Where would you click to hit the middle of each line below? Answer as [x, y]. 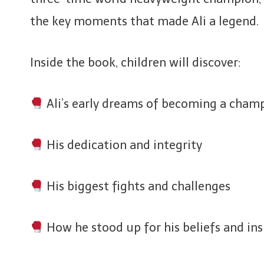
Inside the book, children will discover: [135, 62]
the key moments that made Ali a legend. [144, 21]
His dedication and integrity [123, 145]
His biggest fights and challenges [137, 186]
